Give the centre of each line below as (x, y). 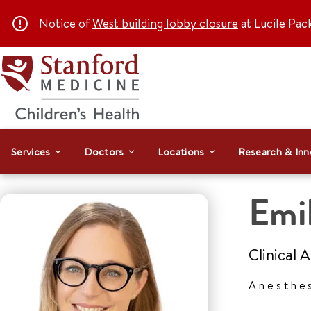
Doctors (104, 151)
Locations (181, 151)
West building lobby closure (165, 23)
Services (31, 151)
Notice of (66, 23)
